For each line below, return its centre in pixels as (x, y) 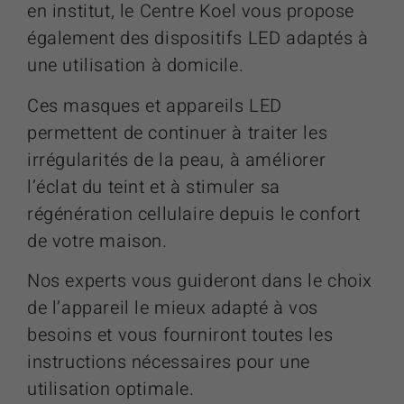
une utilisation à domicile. (136, 66)
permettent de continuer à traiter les (178, 133)
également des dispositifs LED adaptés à (198, 39)
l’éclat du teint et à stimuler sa (154, 187)
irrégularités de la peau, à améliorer (177, 160)
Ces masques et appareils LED (155, 106)
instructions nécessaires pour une (169, 363)
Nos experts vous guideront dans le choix (200, 281)
